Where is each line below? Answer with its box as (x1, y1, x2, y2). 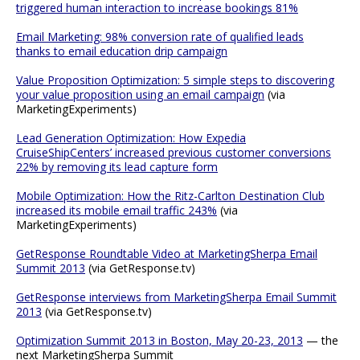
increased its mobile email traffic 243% (16, 202, 217, 218)
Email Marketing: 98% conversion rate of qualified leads (16, 28, 304, 44)
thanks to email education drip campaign (16, 43, 227, 59)
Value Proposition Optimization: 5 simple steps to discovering (16, 72, 334, 88)
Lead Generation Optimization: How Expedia (16, 129, 246, 145)
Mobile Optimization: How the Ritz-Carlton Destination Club (16, 187, 325, 203)
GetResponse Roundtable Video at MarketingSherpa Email (16, 245, 317, 261)
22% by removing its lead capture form (16, 158, 218, 174)
